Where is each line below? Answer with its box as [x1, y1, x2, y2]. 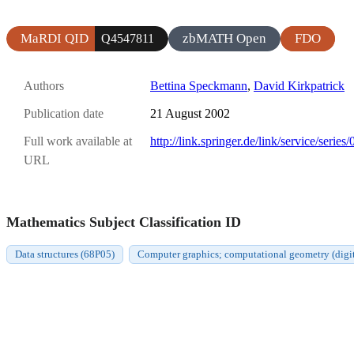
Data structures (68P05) [15, 247, 115, 260]
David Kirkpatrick [254, 78, 345, 92]
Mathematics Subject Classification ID [6, 213, 241, 230]
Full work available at [24, 134, 132, 149]
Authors [24, 78, 64, 92]
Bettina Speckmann [150, 78, 247, 92]
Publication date [24, 107, 104, 121]
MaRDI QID [21, 30, 88, 46]
